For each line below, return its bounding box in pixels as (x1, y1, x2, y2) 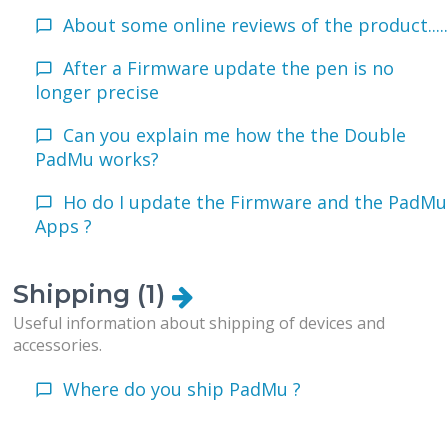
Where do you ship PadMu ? (63, 377, 302, 402)
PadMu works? (35, 147, 160, 172)
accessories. (13, 334, 103, 357)
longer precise (35, 80, 160, 105)
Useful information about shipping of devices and (13, 312, 386, 335)
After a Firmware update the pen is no (63, 56, 395, 81)
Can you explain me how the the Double (63, 123, 407, 148)
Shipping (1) (13, 279, 173, 310)
